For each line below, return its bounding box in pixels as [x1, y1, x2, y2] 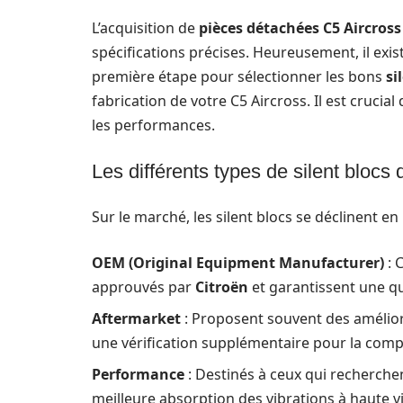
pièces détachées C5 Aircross [199, 18, 401, 38]
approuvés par [92, 277, 195, 297]
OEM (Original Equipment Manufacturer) [92, 253, 384, 273]
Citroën [195, 277, 248, 297]
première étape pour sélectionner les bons [92, 67, 386, 86]
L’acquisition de [92, 18, 199, 38]
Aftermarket [92, 309, 181, 328]
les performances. [92, 115, 215, 135]
